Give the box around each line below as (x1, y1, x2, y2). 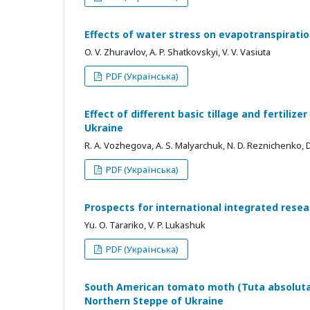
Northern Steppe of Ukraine (84, 294, 224, 308)
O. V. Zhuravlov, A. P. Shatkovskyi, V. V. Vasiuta (84, 46, 271, 59)
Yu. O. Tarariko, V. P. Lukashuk (84, 219, 206, 232)
